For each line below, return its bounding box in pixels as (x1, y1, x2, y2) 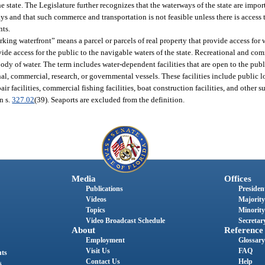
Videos (85, 195, 106, 204)
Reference (224, 225, 263, 235)
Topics (85, 206, 105, 215)
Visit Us (85, 247, 110, 256)
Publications (85, 185, 123, 193)
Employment (85, 236, 125, 245)
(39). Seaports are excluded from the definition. (34, 95, 185, 104)
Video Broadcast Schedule (85, 216, 165, 225)
